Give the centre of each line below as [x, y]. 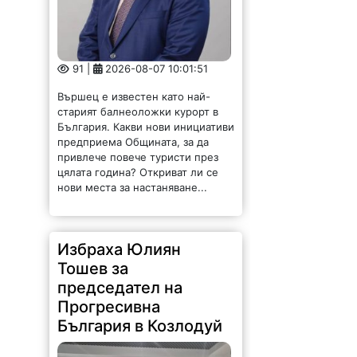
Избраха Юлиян [120, 145]
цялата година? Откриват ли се [138, 67]
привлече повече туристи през [138, 52]
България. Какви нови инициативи [146, 22]
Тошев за [93, 164]
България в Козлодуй [140, 221]
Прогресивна [109, 202]
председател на [120, 183]
